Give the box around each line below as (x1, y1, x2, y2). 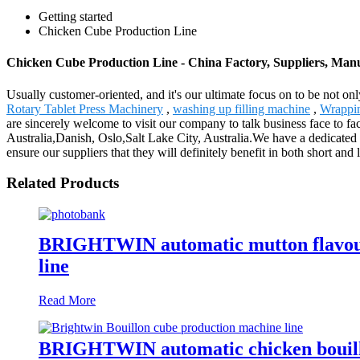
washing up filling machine (173, 101, 310, 116)
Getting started (39, 10, 112, 23)
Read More (39, 292, 96, 307)
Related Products (6, 174, 119, 192)
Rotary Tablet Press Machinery (6, 101, 163, 116)
